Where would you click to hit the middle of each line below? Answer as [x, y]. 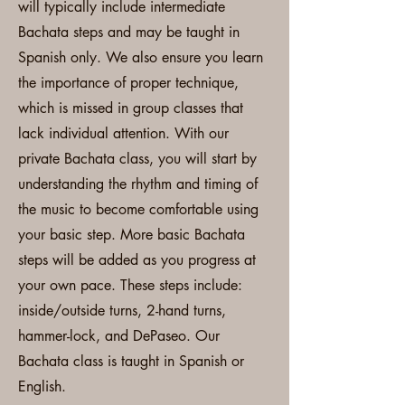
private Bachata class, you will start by [137, 159]
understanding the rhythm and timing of [138, 184]
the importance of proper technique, [128, 83]
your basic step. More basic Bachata [132, 235]
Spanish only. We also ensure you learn [141, 57]
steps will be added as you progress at [137, 260]
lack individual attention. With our [123, 133]
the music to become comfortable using [138, 209]
